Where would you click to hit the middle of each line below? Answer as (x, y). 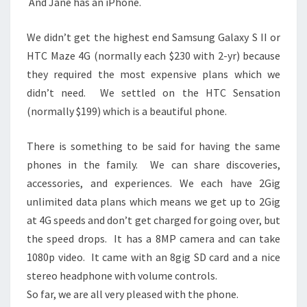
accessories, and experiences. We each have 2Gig (153, 183)
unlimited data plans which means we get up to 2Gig (153, 201)
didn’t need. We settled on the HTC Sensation (153, 92)
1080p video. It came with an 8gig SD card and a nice (153, 257)
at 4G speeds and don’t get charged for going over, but (153, 220)
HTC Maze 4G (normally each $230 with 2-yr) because (153, 55)
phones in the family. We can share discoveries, (153, 164)
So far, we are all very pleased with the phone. (133, 294)
